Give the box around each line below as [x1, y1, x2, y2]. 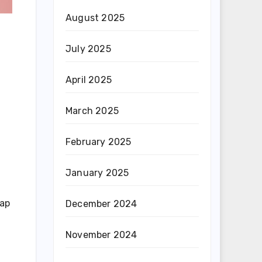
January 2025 [65, 167, 129, 178]
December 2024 [65, 198, 137, 209]
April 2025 [65, 74, 112, 85]
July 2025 [65, 43, 111, 54]
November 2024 [65, 229, 137, 240]
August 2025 [65, 12, 125, 23]
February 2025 [65, 136, 132, 147]
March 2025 [65, 105, 119, 116]
